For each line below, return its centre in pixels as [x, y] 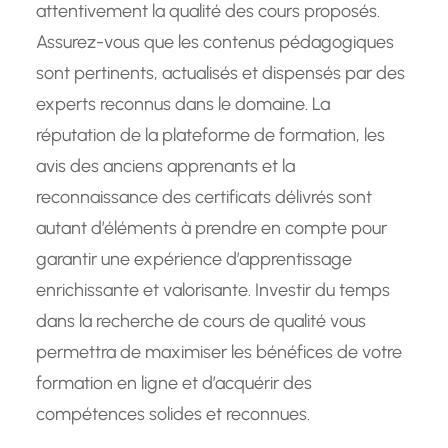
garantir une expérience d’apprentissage [194, 259]
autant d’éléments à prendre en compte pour [211, 228]
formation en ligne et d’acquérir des [174, 383]
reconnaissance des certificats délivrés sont [204, 197]
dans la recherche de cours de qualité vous [201, 321]
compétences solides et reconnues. [173, 414]
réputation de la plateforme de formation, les [210, 135]
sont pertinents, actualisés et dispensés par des [220, 73]
